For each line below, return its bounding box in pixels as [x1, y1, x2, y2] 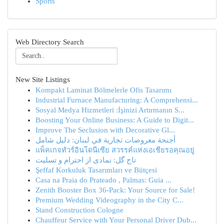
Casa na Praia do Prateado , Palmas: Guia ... [35, 176, 171, 184]
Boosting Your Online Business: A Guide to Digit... [35, 116, 194, 124]
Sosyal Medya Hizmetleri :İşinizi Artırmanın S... [35, 106, 184, 114]
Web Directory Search [15, 38, 84, 46]
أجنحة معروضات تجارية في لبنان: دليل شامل [35, 136, 175, 144]
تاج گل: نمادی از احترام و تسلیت [35, 156, 136, 164]
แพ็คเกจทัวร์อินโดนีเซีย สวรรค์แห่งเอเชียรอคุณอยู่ [35, 146, 194, 154]
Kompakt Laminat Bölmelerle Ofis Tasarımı [35, 86, 171, 94]
